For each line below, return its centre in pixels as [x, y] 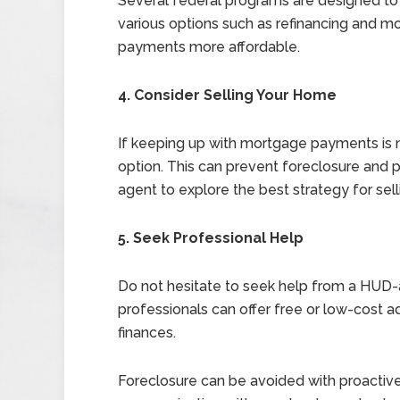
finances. [147, 333]
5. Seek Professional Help [211, 238]
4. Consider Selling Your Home [227, 95]
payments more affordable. [209, 47]
